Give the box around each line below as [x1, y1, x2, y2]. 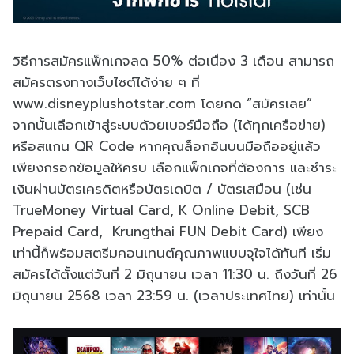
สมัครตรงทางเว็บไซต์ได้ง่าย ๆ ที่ [13, 71, 200, 92]
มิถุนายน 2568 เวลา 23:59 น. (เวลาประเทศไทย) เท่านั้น [13, 284, 335, 306]
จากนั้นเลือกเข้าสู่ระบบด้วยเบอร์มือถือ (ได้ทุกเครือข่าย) [13, 114, 326, 135]
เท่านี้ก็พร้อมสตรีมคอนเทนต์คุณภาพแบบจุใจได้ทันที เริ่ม [13, 242, 331, 263]
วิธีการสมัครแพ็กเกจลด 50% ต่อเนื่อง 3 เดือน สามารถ [13, 50, 334, 71]
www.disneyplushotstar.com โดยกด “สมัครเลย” [13, 92, 317, 114]
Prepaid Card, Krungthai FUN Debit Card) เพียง [13, 220, 323, 242]
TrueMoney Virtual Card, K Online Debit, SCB [13, 199, 310, 220]
